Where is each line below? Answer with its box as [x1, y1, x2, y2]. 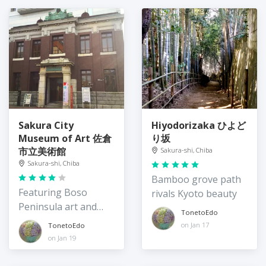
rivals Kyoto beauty [151, 187, 237, 201]
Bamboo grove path [151, 173, 241, 186]
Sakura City [18, 119, 74, 132]
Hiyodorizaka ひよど [151, 119, 246, 132]
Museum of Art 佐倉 [18, 132, 112, 145]
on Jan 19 [48, 233, 76, 242]
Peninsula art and [18, 200, 97, 214]
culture [18, 214, 50, 228]
